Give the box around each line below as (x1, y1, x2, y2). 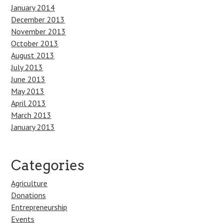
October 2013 (11, 38, 59, 48)
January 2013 (11, 122, 55, 132)
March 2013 (11, 110, 52, 120)
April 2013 (11, 98, 46, 108)
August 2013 (11, 50, 55, 60)
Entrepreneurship (11, 202, 68, 212)
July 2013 (11, 62, 43, 72)
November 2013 (11, 26, 66, 36)
